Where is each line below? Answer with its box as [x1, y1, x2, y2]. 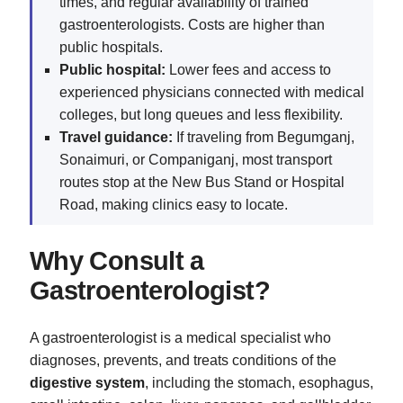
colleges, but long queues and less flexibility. [59, 106, 343, 122]
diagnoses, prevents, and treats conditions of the [30, 353, 336, 369]
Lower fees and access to [166, 61, 331, 77]
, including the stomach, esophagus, [145, 375, 373, 391]
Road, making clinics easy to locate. [59, 196, 288, 212]
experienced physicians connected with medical [59, 84, 364, 100]
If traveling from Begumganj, [173, 129, 354, 145]
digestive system [30, 375, 145, 391]
